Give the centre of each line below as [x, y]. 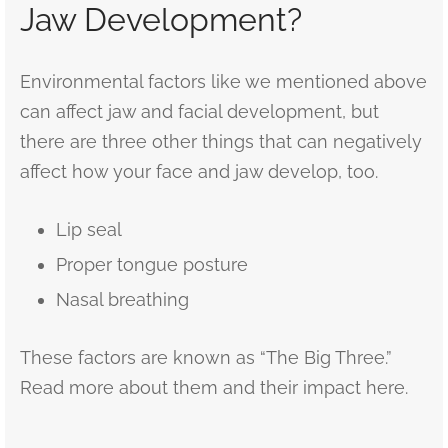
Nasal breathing [122, 299]
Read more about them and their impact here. [214, 387]
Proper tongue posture [151, 264]
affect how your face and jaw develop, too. [199, 171]
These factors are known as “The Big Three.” [206, 357]
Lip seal [88, 229]
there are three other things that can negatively [221, 141]
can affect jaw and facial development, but [199, 111]
